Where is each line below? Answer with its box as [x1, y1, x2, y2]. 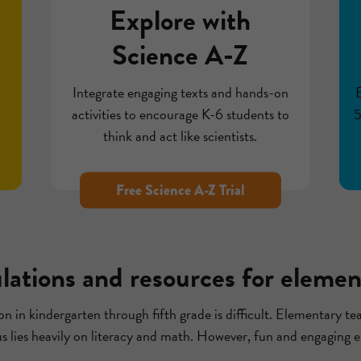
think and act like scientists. [103, 124, 258, 147]
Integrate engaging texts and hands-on [72, 81, 288, 103]
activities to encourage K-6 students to [71, 102, 289, 125]
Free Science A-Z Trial [115, 179, 245, 201]
